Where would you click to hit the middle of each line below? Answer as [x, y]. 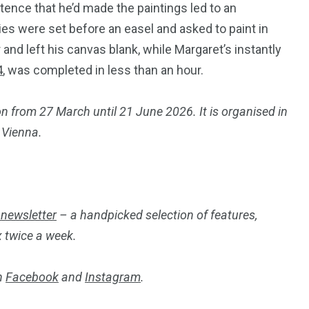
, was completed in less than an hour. [103, 70]
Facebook [32, 277]
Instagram [113, 277]
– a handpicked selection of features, [157, 215]
